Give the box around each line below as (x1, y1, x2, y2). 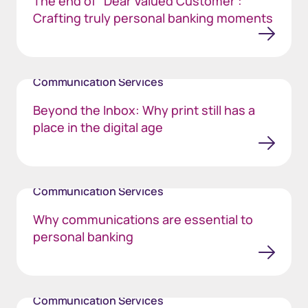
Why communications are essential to (33, 211, 253, 228)
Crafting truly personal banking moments (33, 10, 273, 26)
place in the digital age (33, 119, 163, 135)
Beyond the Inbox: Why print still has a (33, 102, 255, 118)
